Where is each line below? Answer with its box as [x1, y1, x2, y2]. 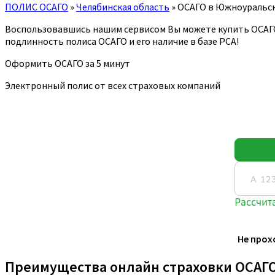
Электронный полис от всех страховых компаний [5, 79, 220, 91]
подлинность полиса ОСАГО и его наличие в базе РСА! [5, 34, 239, 47]
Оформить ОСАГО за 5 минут [5, 56, 130, 69]
